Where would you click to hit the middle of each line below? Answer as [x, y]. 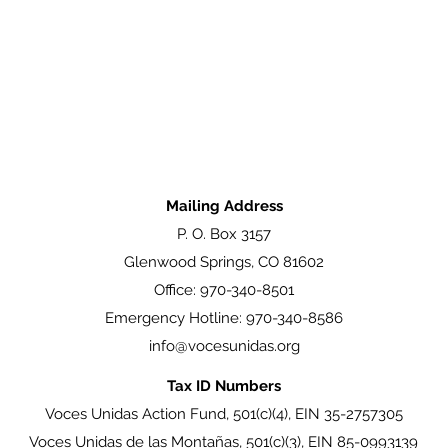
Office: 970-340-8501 [224, 290]
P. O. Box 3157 [224, 234]
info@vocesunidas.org [224, 346]
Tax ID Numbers [223, 386]
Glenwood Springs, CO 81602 [224, 262]
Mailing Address [224, 206]
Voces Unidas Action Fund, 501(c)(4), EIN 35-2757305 [223, 414]
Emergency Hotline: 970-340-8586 [224, 318]
